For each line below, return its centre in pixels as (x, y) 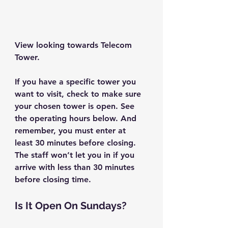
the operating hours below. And (77, 119)
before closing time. (53, 180)
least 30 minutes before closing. (77, 143)
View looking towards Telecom (75, 45)
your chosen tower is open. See (76, 106)
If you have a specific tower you (77, 82)
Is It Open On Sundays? (71, 206)
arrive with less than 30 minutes (76, 167)
